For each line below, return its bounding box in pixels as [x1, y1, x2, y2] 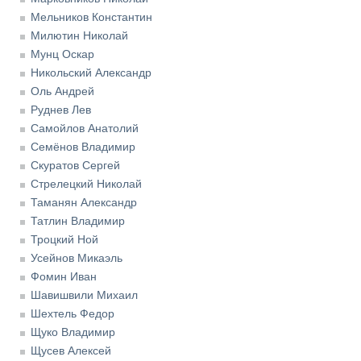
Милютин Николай [31, 29, 128, 43]
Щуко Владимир [31, 326, 115, 339]
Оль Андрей [31, 85, 94, 98]
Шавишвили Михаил [31, 288, 138, 302]
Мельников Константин [31, 10, 152, 24]
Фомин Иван [31, 270, 97, 284]
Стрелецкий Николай [31, 177, 142, 191]
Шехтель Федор [31, 307, 114, 321]
